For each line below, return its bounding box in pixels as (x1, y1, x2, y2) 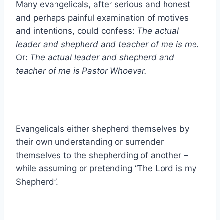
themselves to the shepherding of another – (16, 150, 188, 160)
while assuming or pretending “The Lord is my (16, 163, 196, 173)
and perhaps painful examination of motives (16, 12, 189, 23)
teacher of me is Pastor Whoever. (16, 65, 147, 76)
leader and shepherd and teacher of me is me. (16, 39, 199, 49)
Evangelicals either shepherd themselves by (16, 123, 189, 134)
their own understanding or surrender (16, 137, 164, 147)
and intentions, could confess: (16, 26, 137, 36)
